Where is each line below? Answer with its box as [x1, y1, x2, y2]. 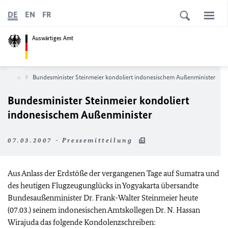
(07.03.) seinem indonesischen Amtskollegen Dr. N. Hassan [8, 205, 200, 215]
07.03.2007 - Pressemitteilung [8, 136, 135, 144]
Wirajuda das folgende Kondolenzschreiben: [8, 217, 156, 227]
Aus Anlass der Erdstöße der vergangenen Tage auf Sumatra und [8, 168, 219, 178]
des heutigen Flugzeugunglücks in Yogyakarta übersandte [8, 181, 198, 190]
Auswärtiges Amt [32, 34, 73, 42]
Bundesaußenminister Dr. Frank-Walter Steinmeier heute [8, 193, 198, 203]
